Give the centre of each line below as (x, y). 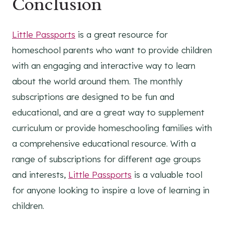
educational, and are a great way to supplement (108, 113)
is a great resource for (122, 35)
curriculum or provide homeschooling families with (112, 128)
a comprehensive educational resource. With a (104, 144)
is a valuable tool (167, 175)
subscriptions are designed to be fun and (93, 97)
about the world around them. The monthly (97, 81)
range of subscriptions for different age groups (106, 159)
